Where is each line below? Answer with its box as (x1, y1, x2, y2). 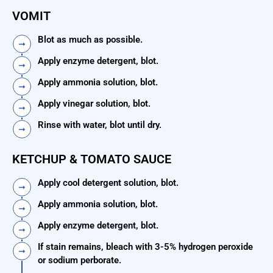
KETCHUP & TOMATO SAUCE (12, 152, 171, 167)
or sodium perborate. (38, 255, 121, 266)
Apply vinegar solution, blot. (38, 98, 151, 110)
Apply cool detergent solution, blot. (38, 177, 179, 189)
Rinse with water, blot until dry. (38, 119, 161, 131)
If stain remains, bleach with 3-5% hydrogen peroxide (38, 241, 253, 253)
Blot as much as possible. (38, 34, 143, 46)
